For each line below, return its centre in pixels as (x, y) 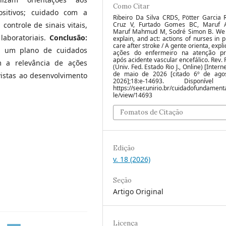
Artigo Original (138, 191)
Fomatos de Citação (152, 112)
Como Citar (131, 6)
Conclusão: (68, 37)
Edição (124, 148)
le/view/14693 (133, 95)
